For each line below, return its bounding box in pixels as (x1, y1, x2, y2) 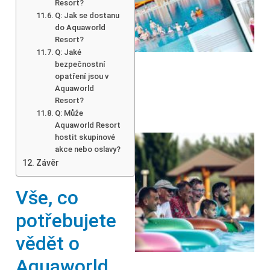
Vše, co (16, 186, 78, 209)
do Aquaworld (55, 22, 106, 32)
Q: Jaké (55, 47, 82, 57)
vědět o (16, 231, 80, 255)
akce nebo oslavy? (55, 144, 121, 154)
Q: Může (55, 108, 84, 118)
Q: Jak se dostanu (55, 10, 120, 20)
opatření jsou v (55, 71, 109, 81)
